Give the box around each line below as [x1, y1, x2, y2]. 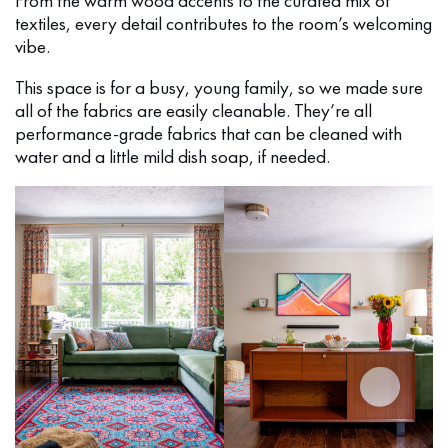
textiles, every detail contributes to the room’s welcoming [15, 10, 432, 36]
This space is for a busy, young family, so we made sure [15, 74, 423, 100]
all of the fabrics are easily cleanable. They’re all [15, 97, 372, 123]
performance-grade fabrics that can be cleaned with [15, 120, 402, 146]
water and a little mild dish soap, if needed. [15, 143, 330, 169]
